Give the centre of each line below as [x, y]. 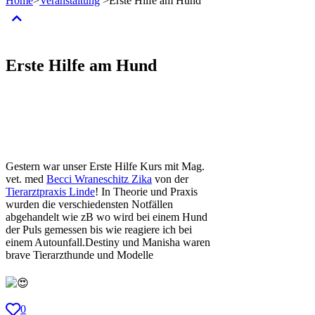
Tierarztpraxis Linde [50, 191]
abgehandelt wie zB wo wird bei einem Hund [107, 217]
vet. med [26, 179]
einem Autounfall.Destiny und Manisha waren [108, 242]
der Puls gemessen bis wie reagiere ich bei [99, 229]
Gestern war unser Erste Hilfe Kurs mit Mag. [105, 166]
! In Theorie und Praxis [146, 191]
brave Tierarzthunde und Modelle [79, 255]
